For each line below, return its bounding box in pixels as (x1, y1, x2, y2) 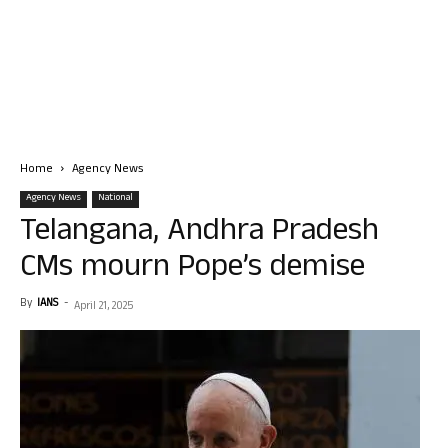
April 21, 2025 (74, 298, 133, 316)
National (98, 190, 133, 207)
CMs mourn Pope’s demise (20, 243, 365, 296)
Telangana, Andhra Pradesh (20, 207, 379, 260)
